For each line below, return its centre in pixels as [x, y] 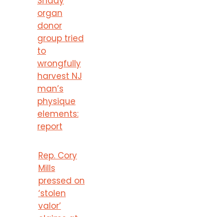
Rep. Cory [57, 155]
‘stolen [52, 193]
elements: [58, 114]
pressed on [61, 180]
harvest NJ [59, 76]
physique [56, 101]
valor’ [49, 206]
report [50, 126]
